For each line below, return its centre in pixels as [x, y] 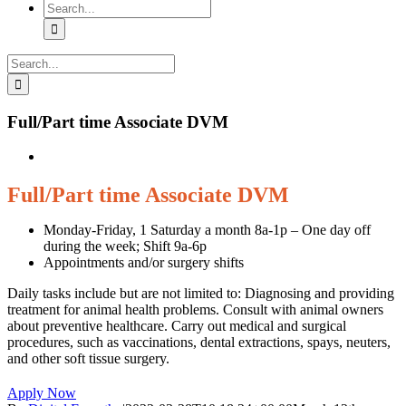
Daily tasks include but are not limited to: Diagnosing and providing [201, 294]
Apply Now [42, 393]
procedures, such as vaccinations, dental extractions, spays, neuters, [199, 343]
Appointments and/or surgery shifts [144, 263]
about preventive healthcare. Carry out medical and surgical [177, 326]
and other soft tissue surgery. [88, 359]
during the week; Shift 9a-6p [125, 246]
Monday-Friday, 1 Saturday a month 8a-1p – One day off [207, 230]
